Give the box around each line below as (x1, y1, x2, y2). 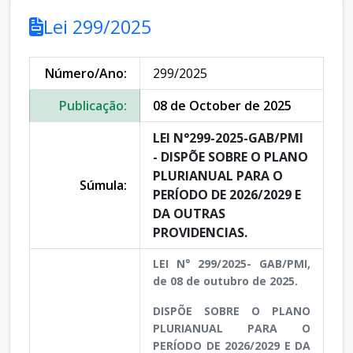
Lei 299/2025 (43, 14, 151, 40)
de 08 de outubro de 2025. (153, 273, 298, 289)
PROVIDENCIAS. (153, 224, 247, 242)
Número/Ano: (45, 65, 127, 83)
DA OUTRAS (153, 205, 225, 223)
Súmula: (80, 176, 127, 195)
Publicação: (59, 97, 127, 115)
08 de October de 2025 (153, 97, 292, 115)
